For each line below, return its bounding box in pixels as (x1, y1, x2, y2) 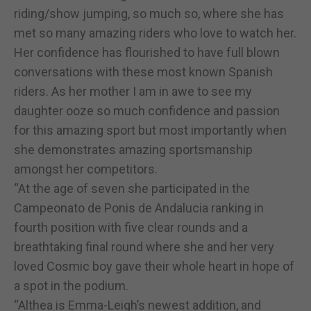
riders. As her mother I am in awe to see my (14, 83, 252, 99)
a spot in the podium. (14, 278, 128, 293)
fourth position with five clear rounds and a (14, 219, 248, 235)
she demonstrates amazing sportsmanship (14, 142, 253, 157)
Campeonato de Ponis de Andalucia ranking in (14, 200, 264, 215)
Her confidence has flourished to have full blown (14, 44, 280, 60)
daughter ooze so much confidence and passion (14, 103, 280, 118)
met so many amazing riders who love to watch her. (14, 25, 296, 40)
